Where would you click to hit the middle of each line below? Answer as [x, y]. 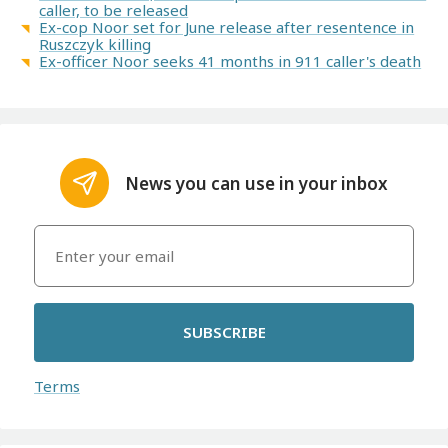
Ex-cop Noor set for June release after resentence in [227, 27]
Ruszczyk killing [95, 44]
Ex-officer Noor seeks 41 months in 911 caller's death [230, 61]
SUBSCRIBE [224, 332]
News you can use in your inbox [257, 183]
